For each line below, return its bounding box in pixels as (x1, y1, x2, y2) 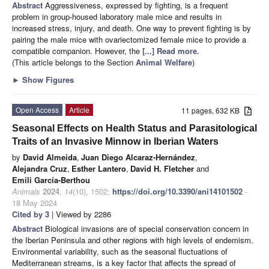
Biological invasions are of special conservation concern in (45, 222, 249, 234)
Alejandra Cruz (12, 162, 67, 174)
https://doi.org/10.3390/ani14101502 (112, 185, 243, 197)
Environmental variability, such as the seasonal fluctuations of (12, 245, 228, 257)
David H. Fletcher (130, 162, 194, 174)
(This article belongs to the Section (12, 56, 136, 68)
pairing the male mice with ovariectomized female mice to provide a (12, 33, 246, 45)
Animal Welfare (136, 56, 192, 68)
